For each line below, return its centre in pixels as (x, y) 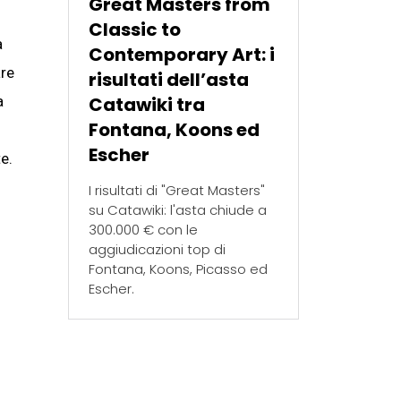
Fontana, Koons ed (175, 130)
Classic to (135, 30)
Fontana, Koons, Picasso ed (179, 269)
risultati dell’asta (169, 80)
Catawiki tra (147, 105)
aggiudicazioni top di (158, 250)
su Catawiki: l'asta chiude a (178, 210)
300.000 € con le (144, 230)
